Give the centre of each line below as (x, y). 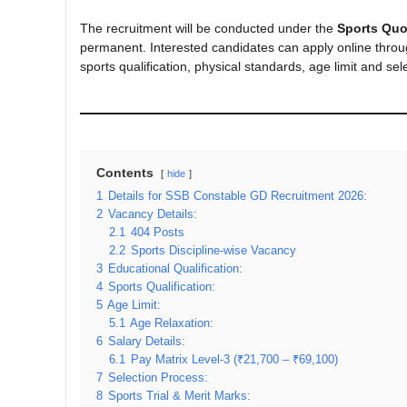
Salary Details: (147, 342)
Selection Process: (158, 378)
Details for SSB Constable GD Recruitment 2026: (238, 196)
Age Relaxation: (172, 323)
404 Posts (158, 233)
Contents (125, 173)
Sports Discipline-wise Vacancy (213, 251)
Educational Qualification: (175, 269)
